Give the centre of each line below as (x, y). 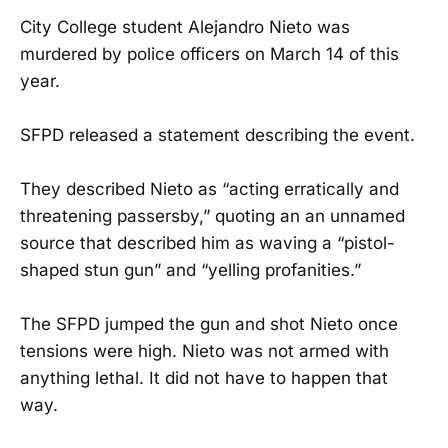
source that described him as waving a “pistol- (207, 242)
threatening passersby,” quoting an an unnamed (212, 215)
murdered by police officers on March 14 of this (209, 53)
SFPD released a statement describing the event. (217, 134)
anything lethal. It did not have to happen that (204, 378)
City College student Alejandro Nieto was (185, 26)
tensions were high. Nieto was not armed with (204, 351)
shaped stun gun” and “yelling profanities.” (190, 269)
